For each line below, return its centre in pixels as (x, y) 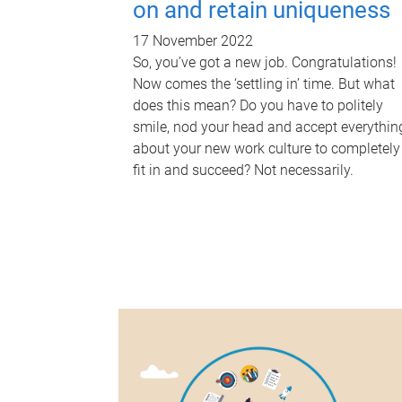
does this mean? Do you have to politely (258, 106)
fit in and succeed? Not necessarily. (243, 170)
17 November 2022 (193, 41)
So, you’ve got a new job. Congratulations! (265, 63)
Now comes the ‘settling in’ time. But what (264, 84)
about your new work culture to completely (267, 149)
